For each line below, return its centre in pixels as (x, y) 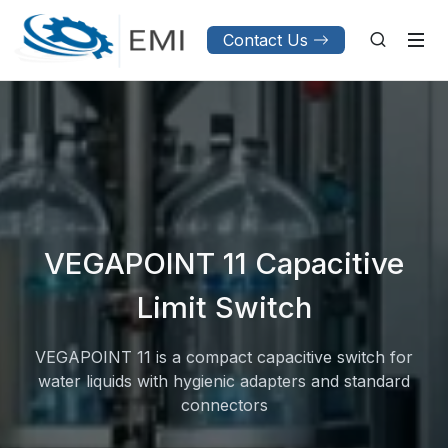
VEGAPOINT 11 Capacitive (224, 263)
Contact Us (265, 40)
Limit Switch (224, 307)
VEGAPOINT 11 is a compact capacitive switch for (224, 357)
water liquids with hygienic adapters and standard (224, 381)
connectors (224, 405)
